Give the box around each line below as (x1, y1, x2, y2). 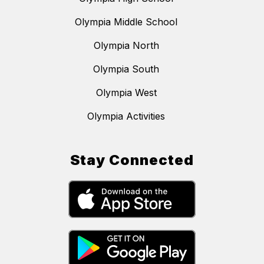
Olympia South (93, 63, 159, 75)
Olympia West (95, 87, 157, 99)
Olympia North (93, 39, 159, 52)
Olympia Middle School (75, 16, 177, 28)
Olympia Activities (87, 110, 165, 123)
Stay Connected (70, 151, 194, 169)
